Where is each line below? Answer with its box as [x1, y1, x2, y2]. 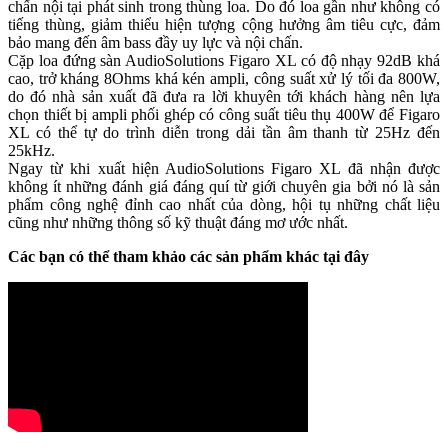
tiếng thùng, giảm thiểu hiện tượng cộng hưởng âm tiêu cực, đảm [8, 16, 440, 34]
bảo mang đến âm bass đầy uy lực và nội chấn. [8, 34, 303, 52]
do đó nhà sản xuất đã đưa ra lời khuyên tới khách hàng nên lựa [8, 88, 440, 106]
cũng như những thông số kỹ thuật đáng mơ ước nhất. [8, 214, 348, 232]
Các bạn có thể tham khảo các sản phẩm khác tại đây [8, 248, 369, 266]
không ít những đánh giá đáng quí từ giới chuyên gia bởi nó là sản [8, 178, 440, 196]
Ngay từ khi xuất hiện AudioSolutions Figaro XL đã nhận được [8, 160, 440, 178]
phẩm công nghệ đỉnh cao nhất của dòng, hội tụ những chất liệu [8, 196, 440, 214]
